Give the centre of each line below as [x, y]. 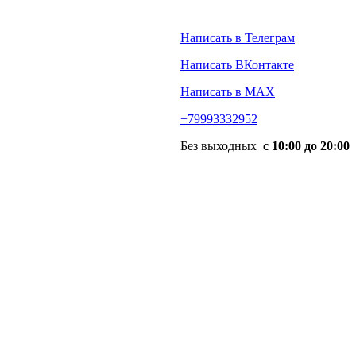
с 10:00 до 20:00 [305, 146]
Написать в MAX [228, 92]
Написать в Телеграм [238, 38]
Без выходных [220, 146]
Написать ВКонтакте [237, 65]
